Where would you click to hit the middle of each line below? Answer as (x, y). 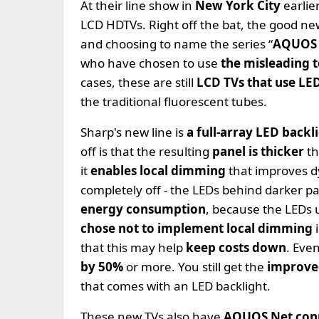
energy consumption (143, 209)
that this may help (133, 247)
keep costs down (236, 247)
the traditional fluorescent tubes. (174, 101)
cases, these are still (137, 82)
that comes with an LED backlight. (176, 286)
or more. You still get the (195, 267)
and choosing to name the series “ (177, 44)
